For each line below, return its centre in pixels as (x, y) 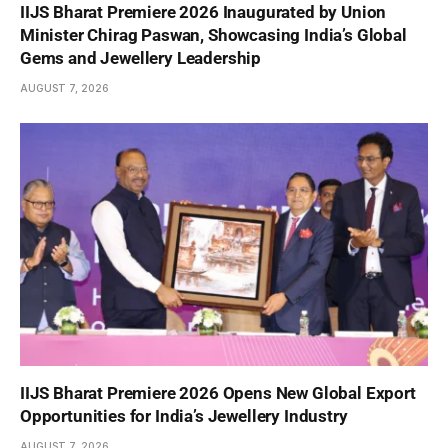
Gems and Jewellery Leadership (141, 58)
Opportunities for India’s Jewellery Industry (184, 416)
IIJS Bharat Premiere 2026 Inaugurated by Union (203, 12)
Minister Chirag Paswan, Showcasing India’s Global (213, 35)
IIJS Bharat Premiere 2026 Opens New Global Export (218, 393)
